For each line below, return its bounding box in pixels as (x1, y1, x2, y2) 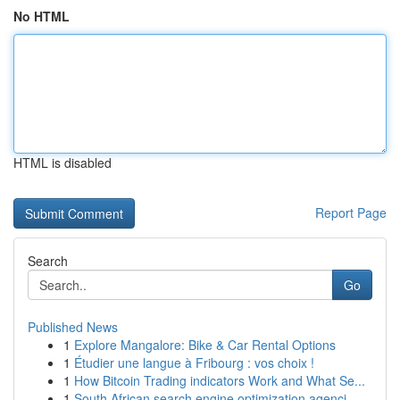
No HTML (13, 7, 70, 25)
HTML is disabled (13, 154, 112, 171)
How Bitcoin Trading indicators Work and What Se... (74, 371, 365, 389)
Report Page (315, 204, 387, 221)
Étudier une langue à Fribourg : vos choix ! (74, 354, 314, 371)
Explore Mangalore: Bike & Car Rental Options (74, 336, 336, 354)
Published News (28, 318, 118, 336)
